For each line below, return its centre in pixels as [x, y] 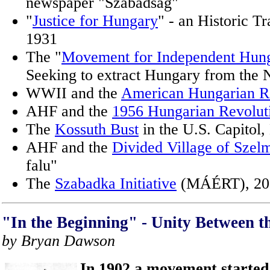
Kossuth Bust [97, 129]
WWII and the [74, 93]
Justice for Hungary [95, 21]
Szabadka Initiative [116, 184]
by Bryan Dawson [58, 241]
